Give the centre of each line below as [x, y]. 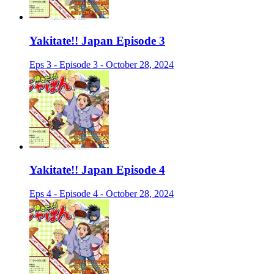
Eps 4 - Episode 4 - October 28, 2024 [102, 194]
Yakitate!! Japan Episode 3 [97, 41]
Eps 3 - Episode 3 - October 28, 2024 [102, 64]
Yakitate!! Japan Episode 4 [97, 170]
